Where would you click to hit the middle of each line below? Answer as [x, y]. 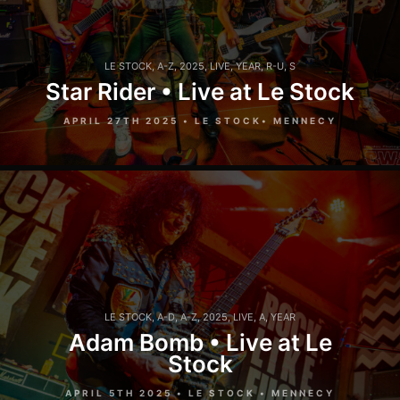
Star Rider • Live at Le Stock [200, 91]
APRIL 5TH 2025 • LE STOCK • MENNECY [200, 392]
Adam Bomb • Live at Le [200, 342]
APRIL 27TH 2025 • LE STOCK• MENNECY [200, 120]
